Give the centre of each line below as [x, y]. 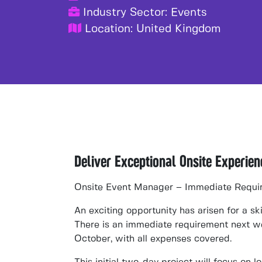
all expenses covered [184, 239]
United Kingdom [178, 29]
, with [124, 239]
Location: [109, 29]
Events [189, 13]
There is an [100, 225]
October [92, 239]
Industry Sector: [125, 13]
